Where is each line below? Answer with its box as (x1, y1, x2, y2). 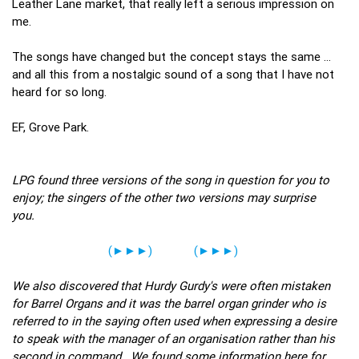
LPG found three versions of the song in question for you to (12, 171, 329, 188)
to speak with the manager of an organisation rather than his (12, 330, 335, 346)
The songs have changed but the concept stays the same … (12, 48, 331, 64)
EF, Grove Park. (12, 119, 89, 135)
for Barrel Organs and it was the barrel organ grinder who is (12, 295, 326, 311)
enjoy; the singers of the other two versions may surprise (12, 189, 316, 205)
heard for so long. (12, 83, 110, 99)
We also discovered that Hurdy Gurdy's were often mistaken (12, 277, 330, 293)
